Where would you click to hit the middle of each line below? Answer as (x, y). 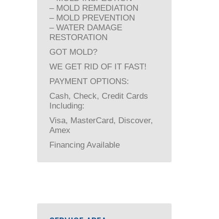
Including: (67, 106)
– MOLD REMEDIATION (94, 8)
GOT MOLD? (73, 52)
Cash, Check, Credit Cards (99, 96)
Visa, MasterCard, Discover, (101, 120)
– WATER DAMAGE (86, 28)
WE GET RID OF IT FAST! (98, 67)
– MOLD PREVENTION (92, 18)
